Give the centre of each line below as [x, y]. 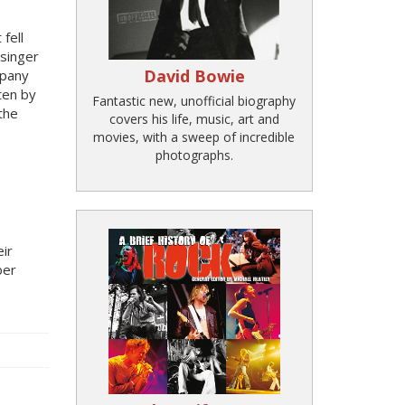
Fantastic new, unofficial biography [194, 101]
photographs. [194, 155]
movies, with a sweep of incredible [194, 137]
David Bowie [194, 75]
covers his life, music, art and [194, 119]
